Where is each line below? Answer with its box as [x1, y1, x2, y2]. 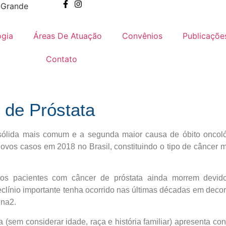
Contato [45, 54, 77, 64]
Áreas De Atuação [33, 31, 102, 41]
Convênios [122, 31, 162, 41]
